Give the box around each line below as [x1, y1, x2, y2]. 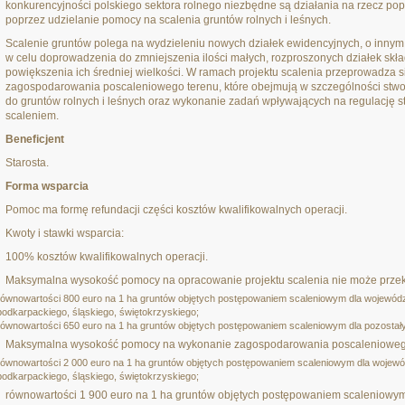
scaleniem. [5, 109, 59, 122]
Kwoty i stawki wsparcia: [5, 227, 124, 240]
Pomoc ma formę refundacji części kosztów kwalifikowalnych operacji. [5, 203, 347, 216]
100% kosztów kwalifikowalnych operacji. [5, 250, 208, 263]
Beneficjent [5, 133, 64, 146]
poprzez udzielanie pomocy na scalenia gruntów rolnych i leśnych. [5, 14, 331, 26]
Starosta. [5, 156, 49, 169]
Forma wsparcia [5, 180, 89, 193]
